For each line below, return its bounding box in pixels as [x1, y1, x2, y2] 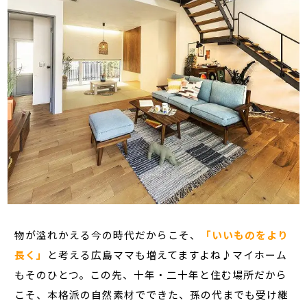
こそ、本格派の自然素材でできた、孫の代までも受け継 [14, 287, 289, 302]
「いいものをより [201, 228, 289, 243]
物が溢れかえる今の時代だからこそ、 [14, 228, 201, 243]
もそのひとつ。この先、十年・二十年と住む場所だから [14, 267, 288, 282]
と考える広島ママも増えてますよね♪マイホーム [47, 247, 288, 262]
